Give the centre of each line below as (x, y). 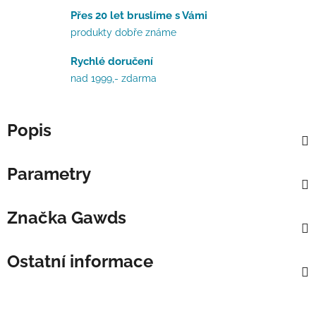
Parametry (49, 174)
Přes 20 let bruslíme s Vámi (139, 15)
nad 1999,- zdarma (114, 78)
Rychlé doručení (112, 61)
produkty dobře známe (123, 32)
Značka (37, 217)
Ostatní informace (80, 261)
